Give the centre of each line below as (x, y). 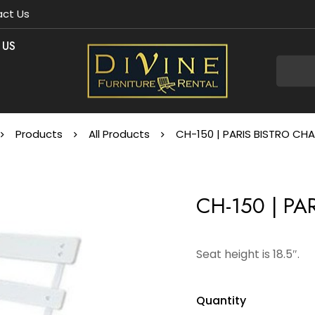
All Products (119, 134)
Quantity (221, 301)
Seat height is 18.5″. (248, 254)
